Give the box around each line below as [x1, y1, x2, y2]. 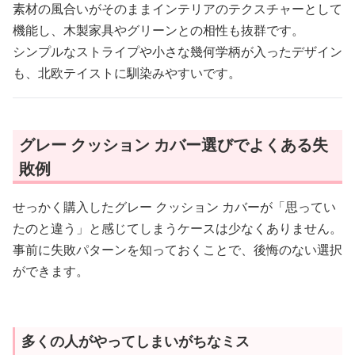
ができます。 [13, 262, 89, 280]
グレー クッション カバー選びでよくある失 [19, 134, 328, 155]
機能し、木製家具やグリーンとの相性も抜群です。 [13, 21, 304, 39]
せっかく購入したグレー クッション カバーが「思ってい [13, 198, 336, 216]
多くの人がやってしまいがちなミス [21, 331, 250, 350]
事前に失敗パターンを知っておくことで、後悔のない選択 [13, 241, 342, 258]
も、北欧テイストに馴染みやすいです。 [13, 64, 241, 82]
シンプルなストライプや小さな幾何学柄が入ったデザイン [13, 43, 342, 60]
